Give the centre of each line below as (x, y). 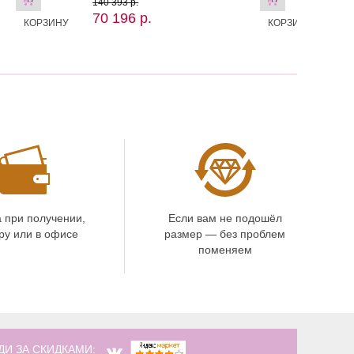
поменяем (225, 250)
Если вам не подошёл (225, 218)
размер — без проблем (225, 234)
